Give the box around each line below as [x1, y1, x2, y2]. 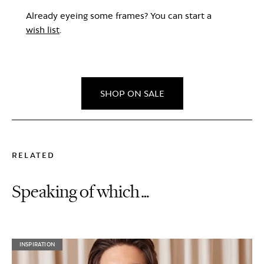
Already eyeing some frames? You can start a [26, 9, 212, 21]
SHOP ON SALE [100, 87, 164, 99]
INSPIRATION [19, 240, 55, 247]
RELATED [12, 150, 55, 160]
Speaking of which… [12, 180, 151, 203]
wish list [26, 24, 60, 35]
